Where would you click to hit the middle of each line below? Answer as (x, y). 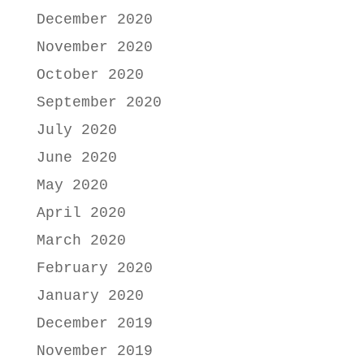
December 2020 (94, 20)
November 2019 (94, 351)
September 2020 (99, 103)
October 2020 (90, 75)
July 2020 (76, 130)
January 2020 (90, 296)
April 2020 (81, 213)
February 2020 (94, 269)
